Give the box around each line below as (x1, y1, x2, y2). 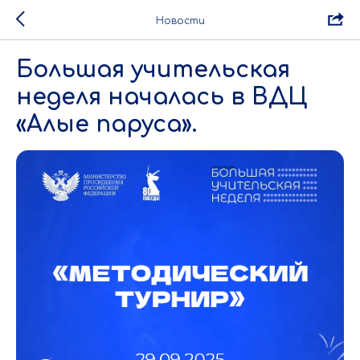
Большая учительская (16, 57, 290, 83)
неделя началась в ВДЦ (16, 84, 308, 110)
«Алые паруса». (16, 112, 197, 137)
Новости (155, 14, 205, 27)
